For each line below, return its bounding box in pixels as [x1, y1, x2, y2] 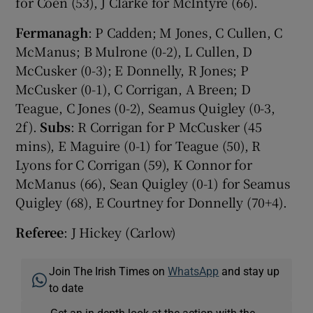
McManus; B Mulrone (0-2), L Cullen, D [15, 41, 253, 60]
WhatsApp [168, 265, 219, 277]
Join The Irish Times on [49, 265, 168, 277]
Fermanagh [15, 22, 88, 41]
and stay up [219, 265, 280, 277]
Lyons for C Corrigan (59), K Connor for [15, 154, 252, 173]
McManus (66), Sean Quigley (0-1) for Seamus [15, 173, 291, 192]
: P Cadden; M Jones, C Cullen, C [87, 22, 283, 41]
